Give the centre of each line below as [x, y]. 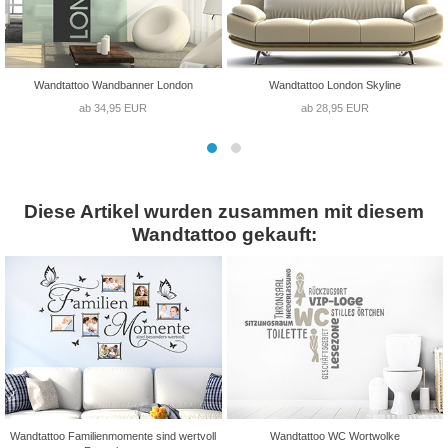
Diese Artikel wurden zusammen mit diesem [224, 211]
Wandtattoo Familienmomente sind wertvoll [113, 435]
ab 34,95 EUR [113, 107]
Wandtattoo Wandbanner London [113, 84]
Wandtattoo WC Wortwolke [334, 435]
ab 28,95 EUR [334, 107]
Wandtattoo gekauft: [224, 234]
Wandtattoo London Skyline [334, 84]
